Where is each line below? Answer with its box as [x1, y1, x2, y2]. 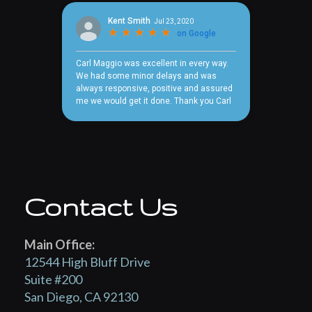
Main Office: [24, 237, 95, 253]
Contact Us [24, 193, 178, 221]
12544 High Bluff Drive [24, 254, 150, 270]
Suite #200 [24, 272, 82, 288]
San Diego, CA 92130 [24, 289, 138, 305]
